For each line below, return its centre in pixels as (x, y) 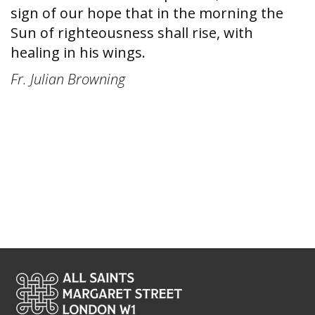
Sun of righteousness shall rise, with (132, 33)
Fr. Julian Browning (68, 79)
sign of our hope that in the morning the (147, 13)
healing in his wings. (78, 52)
